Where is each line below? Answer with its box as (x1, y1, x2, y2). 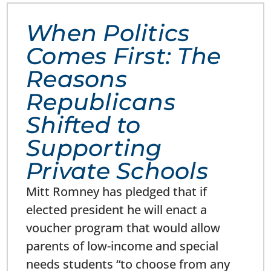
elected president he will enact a (26, 201, 207, 218)
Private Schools (26, 157, 208, 186)
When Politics (26, 19, 190, 48)
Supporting (26, 134, 162, 163)
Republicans (26, 88, 175, 117)
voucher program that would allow (26, 220, 221, 237)
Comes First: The (26, 42, 221, 71)
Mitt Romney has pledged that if (26, 183, 207, 200)
